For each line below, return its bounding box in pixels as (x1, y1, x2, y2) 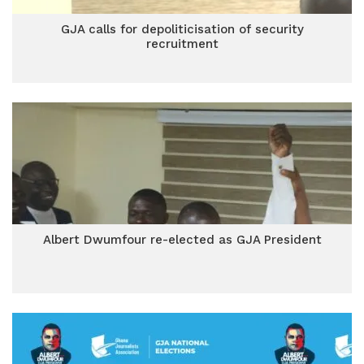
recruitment (145, 37, 219, 51)
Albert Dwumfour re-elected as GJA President (42, 232, 322, 247)
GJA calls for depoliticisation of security (60, 22, 304, 37)
